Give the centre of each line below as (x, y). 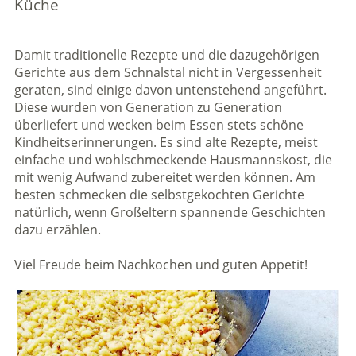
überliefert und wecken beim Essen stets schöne (159, 125)
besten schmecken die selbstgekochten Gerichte (159, 195)
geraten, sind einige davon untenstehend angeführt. (170, 90)
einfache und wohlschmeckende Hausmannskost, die (173, 160)
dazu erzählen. (57, 230)
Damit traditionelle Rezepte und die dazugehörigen (166, 55)
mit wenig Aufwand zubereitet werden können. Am (164, 178)
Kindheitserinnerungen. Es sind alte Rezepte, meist (166, 143)
